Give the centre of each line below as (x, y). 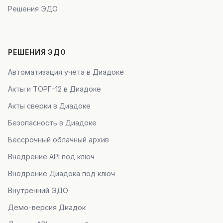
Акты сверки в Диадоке (49, 106)
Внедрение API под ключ (51, 157)
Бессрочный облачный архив (58, 140)
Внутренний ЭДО (38, 190)
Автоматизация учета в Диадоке (66, 72)
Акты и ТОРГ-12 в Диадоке (55, 89)
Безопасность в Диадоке (52, 123)
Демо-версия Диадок (47, 207)
